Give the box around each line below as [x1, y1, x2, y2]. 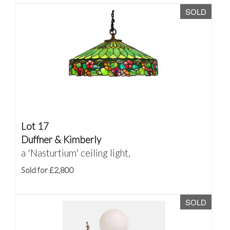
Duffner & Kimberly [21, 133, 101, 145]
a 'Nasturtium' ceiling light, [21, 147, 130, 159]
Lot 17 [21, 120, 49, 132]
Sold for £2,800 [21, 165, 74, 175]
